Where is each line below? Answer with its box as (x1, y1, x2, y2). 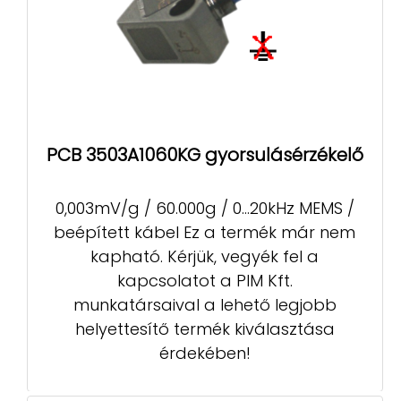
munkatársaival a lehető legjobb (73, 294, 337, 317)
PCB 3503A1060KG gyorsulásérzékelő (47, 141, 363, 167)
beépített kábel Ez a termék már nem (54, 221, 356, 244)
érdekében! (158, 342, 251, 365)
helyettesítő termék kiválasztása (74, 318, 335, 341)
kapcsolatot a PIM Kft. (116, 269, 293, 293)
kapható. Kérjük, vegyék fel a (90, 245, 320, 269)
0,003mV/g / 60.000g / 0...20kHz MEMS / (55, 197, 354, 220)
